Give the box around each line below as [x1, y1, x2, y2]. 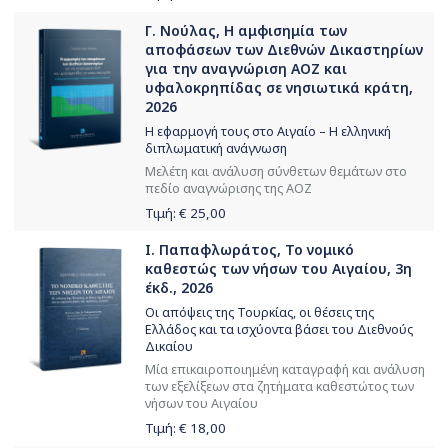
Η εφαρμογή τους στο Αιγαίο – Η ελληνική [145, 123, 391, 141]
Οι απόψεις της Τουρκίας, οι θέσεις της [145, 304, 374, 322]
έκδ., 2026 [145, 278, 213, 298]
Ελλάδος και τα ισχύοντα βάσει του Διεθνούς [145, 321, 413, 339]
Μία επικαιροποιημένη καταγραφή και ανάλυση [145, 361, 425, 379]
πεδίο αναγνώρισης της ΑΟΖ [145, 180, 312, 198]
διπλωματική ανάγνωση [145, 140, 287, 158]
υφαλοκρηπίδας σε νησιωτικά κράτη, [145, 78, 413, 98]
